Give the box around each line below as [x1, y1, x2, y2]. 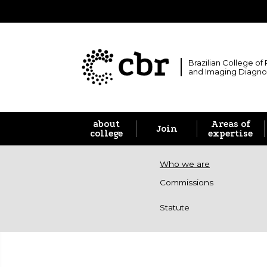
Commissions [160, 178, 213, 188]
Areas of [210, 118, 250, 129]
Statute [160, 202, 190, 212]
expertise [208, 128, 253, 139]
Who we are [160, 159, 210, 169]
